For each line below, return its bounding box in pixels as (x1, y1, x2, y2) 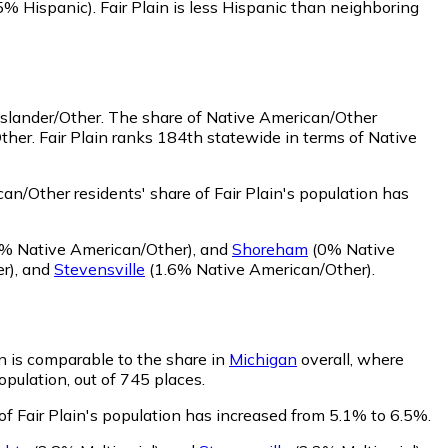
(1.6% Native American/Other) (145, 258, 372, 279)
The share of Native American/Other (108, 106, 377, 127)
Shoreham (232, 238, 308, 259)
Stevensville (54, 258, 145, 279)
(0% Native (308, 238, 395, 259)
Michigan (229, 348, 297, 369)
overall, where (297, 348, 404, 369)
